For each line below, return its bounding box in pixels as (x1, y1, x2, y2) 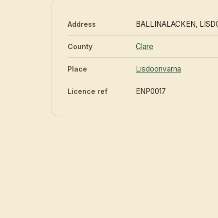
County (68, 42, 92, 51)
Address (68, 20, 96, 29)
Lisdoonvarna (136, 64, 181, 74)
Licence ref (68, 87, 108, 96)
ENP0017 (136, 87, 166, 96)
